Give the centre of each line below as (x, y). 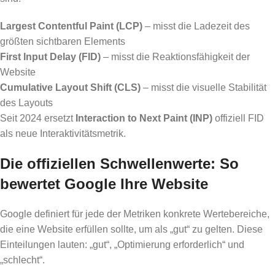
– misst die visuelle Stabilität (203, 87)
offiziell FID (238, 118)
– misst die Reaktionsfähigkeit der (175, 56)
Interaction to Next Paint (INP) (144, 118)
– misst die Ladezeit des (196, 26)
